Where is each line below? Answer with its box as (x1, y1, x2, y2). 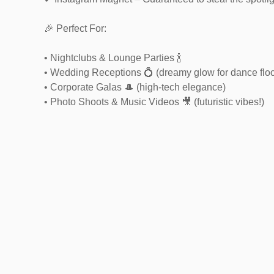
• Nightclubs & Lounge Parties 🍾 (44, 53, 182, 63)
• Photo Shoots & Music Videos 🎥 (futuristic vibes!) (44, 97, 264, 107)
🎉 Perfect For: (44, 23, 106, 34)
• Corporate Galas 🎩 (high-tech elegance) (44, 82, 226, 92)
